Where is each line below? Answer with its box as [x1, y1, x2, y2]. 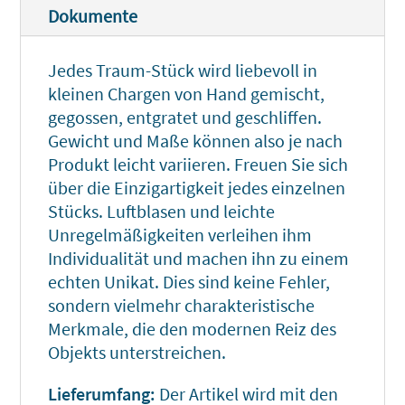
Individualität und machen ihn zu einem [48, 247, 350, 270]
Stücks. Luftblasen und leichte [48, 200, 276, 223]
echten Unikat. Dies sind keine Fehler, [48, 270, 331, 294]
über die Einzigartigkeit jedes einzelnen [48, 176, 346, 200]
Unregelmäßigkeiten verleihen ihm [48, 223, 313, 247]
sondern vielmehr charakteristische [48, 294, 316, 317]
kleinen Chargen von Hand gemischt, [48, 82, 325, 106]
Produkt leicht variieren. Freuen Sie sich [48, 153, 349, 176]
